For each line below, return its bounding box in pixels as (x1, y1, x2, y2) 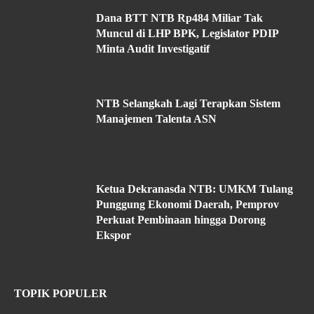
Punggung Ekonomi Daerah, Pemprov (96, 198, 279, 210)
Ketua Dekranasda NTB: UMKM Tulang (96, 182, 293, 195)
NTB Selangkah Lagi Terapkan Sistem (96, 97, 280, 109)
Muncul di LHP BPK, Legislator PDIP (96, 27, 279, 39)
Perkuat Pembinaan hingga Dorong (96, 213, 266, 226)
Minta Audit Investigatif (96, 42, 210, 55)
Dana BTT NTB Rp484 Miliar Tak (96, 11, 263, 24)
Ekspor (96, 228, 131, 241)
